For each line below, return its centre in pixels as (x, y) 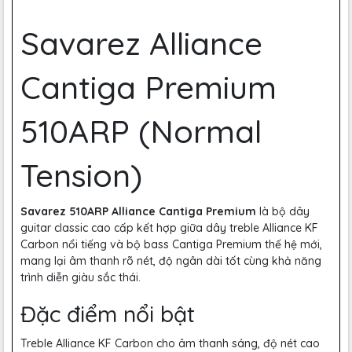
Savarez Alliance (141, 43)
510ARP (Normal (141, 131)
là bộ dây (283, 211)
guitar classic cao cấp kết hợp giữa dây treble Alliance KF (169, 228)
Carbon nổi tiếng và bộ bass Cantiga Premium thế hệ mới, (171, 244)
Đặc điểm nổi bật (108, 314)
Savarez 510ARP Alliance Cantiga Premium (138, 211)
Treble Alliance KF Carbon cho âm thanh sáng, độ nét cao (170, 343)
